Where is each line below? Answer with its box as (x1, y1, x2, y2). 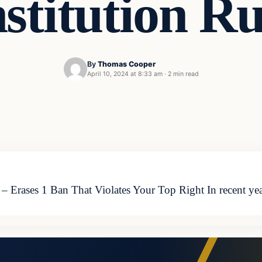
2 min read (167, 70, 199, 78)
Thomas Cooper (97, 60, 156, 69)
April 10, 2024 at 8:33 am (87, 70, 163, 78)
